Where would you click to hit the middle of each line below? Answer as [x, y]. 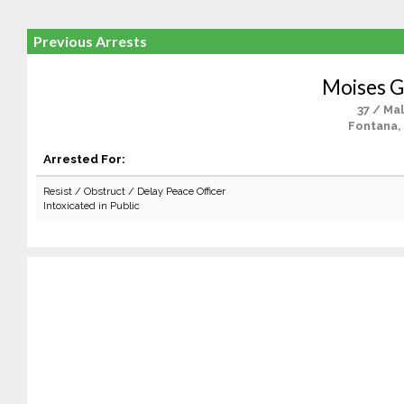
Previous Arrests [90, 41]
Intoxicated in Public [91, 206]
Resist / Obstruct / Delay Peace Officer [134, 191]
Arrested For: [84, 159]
